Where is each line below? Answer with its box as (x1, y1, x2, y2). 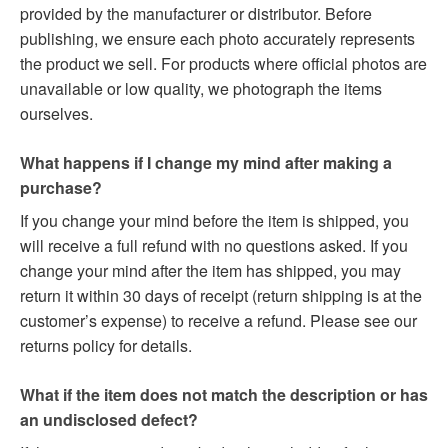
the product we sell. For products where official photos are (20, 52, 427, 76)
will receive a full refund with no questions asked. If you (20, 234, 408, 258)
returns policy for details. (20, 334, 192, 358)
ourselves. (20, 102, 93, 126)
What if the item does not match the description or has (20, 383, 428, 407)
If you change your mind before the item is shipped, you (20, 209, 409, 233)
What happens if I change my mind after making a (20, 151, 392, 175)
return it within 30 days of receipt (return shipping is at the (20, 284, 422, 308)
